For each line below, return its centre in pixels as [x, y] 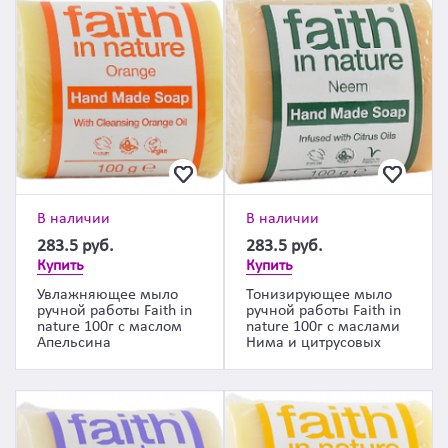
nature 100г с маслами [323, 327]
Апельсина [74, 343]
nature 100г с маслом [109, 327]
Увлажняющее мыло [107, 295]
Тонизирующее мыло [319, 295]
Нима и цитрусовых [313, 343]
